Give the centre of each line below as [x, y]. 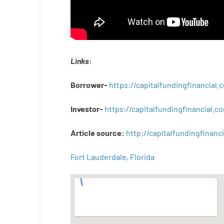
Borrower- [89, 85]
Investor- [87, 109]
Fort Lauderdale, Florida [112, 157]
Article [82, 133]
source [109, 133]
